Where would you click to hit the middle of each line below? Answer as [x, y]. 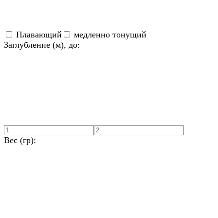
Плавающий [39, 34]
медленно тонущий [110, 34]
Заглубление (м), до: [42, 45]
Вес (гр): [20, 140]
